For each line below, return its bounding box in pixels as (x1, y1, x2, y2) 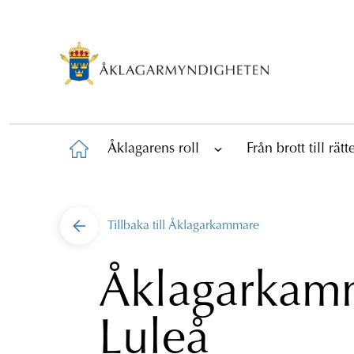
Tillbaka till (107, 219, 168, 232)
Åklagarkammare (168, 219, 259, 232)
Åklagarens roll (107, 141, 199, 156)
